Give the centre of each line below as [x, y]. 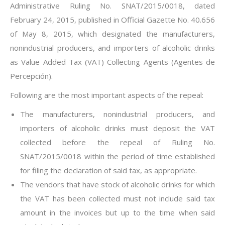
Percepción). [31, 76]
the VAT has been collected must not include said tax [118, 199]
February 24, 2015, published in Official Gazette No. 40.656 [113, 20]
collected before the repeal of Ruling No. [118, 142]
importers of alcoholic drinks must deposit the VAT [118, 128]
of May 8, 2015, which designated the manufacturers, [113, 34]
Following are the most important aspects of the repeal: [107, 95]
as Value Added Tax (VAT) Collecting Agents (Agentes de [113, 62]
